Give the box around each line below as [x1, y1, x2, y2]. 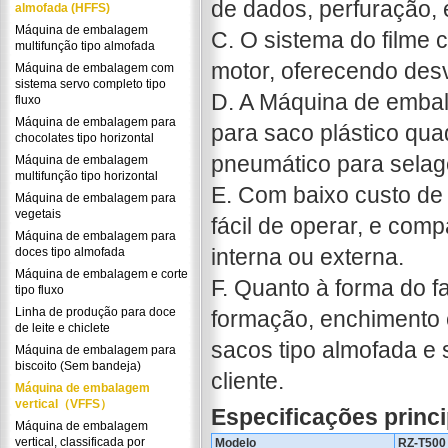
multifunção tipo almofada [15, 39, 155, 53]
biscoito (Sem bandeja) [15, 359, 141, 373]
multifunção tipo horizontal [15, 169, 158, 183]
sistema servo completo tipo [15, 77, 166, 91]
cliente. [210, 368, 284, 394]
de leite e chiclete [15, 321, 110, 335]
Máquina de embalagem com [15, 61, 174, 75]
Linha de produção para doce [15, 305, 176, 319]
